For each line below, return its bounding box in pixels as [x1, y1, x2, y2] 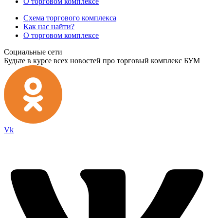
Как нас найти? [23, 22, 74, 31]
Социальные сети [4, 47, 62, 56]
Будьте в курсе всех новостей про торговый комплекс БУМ [4, 56, 200, 65]
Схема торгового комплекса [23, 13, 116, 22]
